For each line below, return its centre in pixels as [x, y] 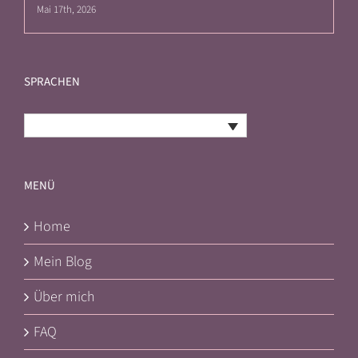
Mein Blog [63, 262]
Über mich [64, 297]
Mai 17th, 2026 [66, 9]
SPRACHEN [52, 82]
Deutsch [63, 125]
